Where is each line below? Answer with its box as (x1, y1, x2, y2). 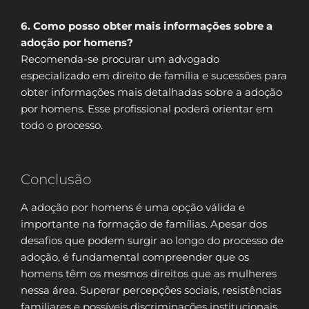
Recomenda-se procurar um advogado (21, 52, 219, 66)
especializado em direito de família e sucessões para (21, 68, 287, 82)
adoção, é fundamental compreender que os (21, 250, 249, 264)
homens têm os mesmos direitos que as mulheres (21, 267, 277, 281)
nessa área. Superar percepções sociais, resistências (21, 283, 281, 297)
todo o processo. (21, 118, 103, 132)
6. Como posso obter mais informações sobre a (21, 19, 272, 32)
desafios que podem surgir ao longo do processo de (21, 234, 283, 248)
